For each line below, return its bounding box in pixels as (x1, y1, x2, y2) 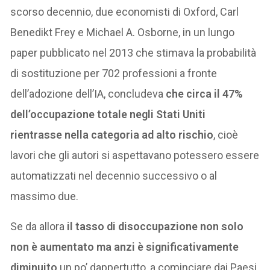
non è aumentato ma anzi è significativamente (10, 240, 239, 253)
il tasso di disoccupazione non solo (67, 219, 244, 233)
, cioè (213, 128, 239, 141)
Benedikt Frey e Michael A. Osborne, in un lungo (10, 25, 235, 39)
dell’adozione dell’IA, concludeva (10, 87, 166, 100)
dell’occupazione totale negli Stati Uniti (10, 107, 206, 121)
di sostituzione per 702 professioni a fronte (10, 66, 218, 80)
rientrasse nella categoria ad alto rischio (10, 128, 214, 141)
